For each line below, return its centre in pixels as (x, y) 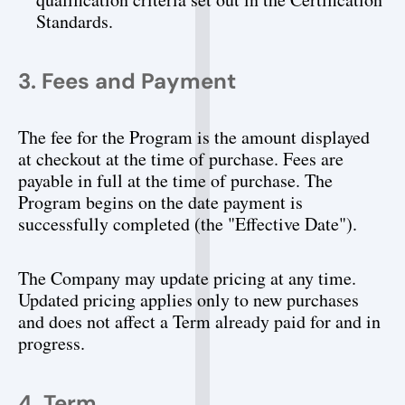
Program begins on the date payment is (160, 202)
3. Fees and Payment (127, 81)
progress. (52, 343)
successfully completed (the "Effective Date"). (188, 224)
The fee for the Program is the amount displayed (194, 137)
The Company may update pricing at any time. (187, 278)
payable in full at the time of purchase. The (175, 180)
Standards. (75, 21)
